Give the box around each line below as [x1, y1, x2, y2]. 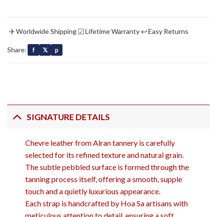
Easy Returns [148, 27, 188, 35]
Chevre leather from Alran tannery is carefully [25, 138, 175, 148]
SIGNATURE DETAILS [27, 111, 110, 122]
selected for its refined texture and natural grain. [25, 150, 184, 160]
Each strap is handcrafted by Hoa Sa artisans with [25, 199, 188, 208]
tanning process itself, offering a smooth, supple [25, 174, 182, 184]
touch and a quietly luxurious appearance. [25, 186, 160, 196]
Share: [7, 46, 27, 54]
